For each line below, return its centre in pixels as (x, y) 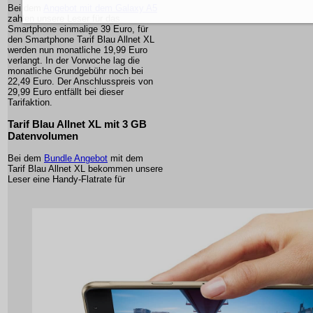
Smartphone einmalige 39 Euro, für (78, 29)
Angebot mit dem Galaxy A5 (100, 8)
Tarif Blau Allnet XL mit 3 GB (77, 124)
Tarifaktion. (30, 103)
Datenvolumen (43, 136)
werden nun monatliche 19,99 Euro (78, 50)
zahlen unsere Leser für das (64, 19)
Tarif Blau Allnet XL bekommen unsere (85, 168)
